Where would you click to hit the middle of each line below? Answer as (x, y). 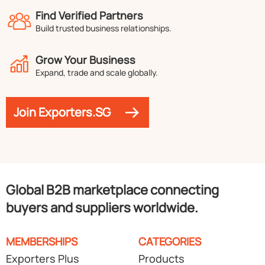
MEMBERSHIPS (42, 241)
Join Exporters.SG (62, 112)
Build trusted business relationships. (104, 28)
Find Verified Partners (89, 15)
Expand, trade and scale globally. (97, 72)
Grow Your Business (85, 60)
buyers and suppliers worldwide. (102, 208)
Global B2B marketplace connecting (112, 190)
